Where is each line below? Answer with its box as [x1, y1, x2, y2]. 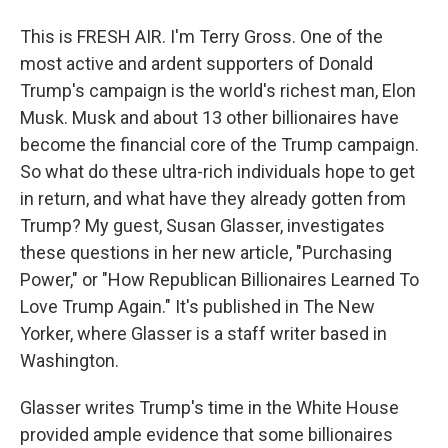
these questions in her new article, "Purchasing [20, 242, 392, 263]
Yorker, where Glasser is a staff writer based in [20, 323, 387, 344]
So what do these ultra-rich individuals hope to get [20, 161, 415, 182]
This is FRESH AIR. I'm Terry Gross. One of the [20, 26, 383, 47]
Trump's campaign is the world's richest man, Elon [20, 80, 416, 101]
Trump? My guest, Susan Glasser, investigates [20, 215, 385, 236]
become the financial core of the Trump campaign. [20, 134, 419, 155]
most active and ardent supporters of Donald [20, 53, 373, 74]
